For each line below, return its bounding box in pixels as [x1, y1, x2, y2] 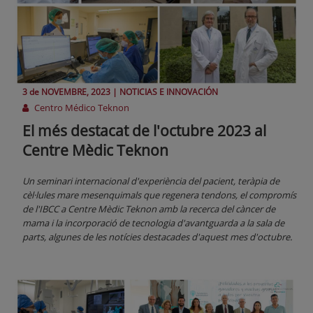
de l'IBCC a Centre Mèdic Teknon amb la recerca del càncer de [22, 203, 275, 216]
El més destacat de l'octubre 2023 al [22, 121, 266, 141]
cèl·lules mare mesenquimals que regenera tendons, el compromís [22, 189, 296, 202]
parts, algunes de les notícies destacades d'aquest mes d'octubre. [22, 231, 292, 244]
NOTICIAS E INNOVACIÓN [119, 86, 218, 99]
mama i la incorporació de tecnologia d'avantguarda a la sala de [22, 217, 284, 230]
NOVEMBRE [41, 86, 87, 99]
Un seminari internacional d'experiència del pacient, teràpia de [22, 175, 279, 188]
